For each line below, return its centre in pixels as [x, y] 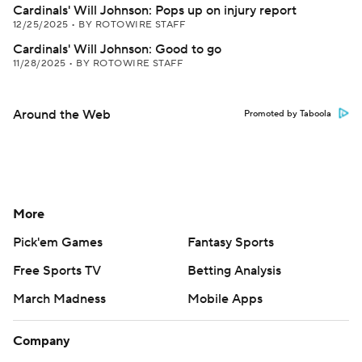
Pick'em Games [58, 242]
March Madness [59, 299]
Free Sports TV [57, 271]
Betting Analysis [234, 271]
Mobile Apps [225, 299]
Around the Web [62, 115]
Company [42, 341]
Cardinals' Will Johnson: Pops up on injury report [155, 11]
